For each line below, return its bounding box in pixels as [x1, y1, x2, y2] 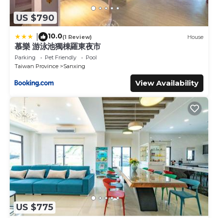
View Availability [135, 78, 199, 88]
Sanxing [63, 63, 85, 70]
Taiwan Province [15, 63, 58, 70]
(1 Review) [62, 33, 92, 40]
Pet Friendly [45, 54, 76, 61]
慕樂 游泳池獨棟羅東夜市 [15, 42, 101, 52]
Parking [15, 54, 36, 61]
